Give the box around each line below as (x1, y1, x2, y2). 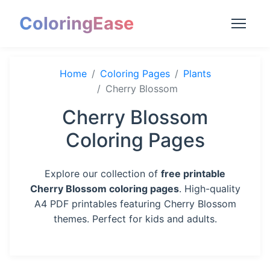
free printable (161, 168, 225, 180)
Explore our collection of (45, 168, 161, 180)
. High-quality (178, 183, 240, 195)
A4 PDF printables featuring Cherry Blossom (34, 198, 236, 210)
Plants (183, 67, 211, 80)
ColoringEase (19, 13, 134, 34)
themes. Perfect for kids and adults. (53, 213, 217, 225)
